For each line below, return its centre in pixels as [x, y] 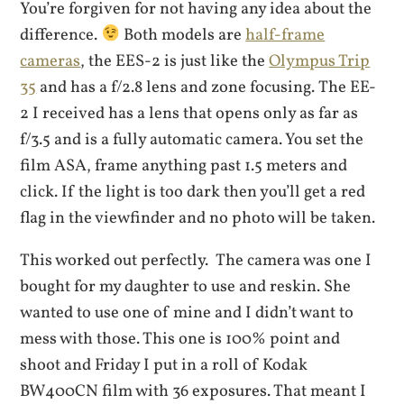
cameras [50, 61]
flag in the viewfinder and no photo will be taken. [198, 218]
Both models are [183, 35]
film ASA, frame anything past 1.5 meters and [184, 165]
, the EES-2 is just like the [175, 61]
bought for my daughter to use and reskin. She [186, 287]
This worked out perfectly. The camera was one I [196, 261]
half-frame [285, 35]
